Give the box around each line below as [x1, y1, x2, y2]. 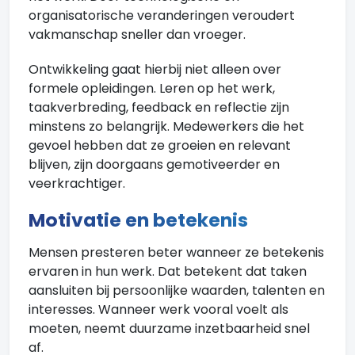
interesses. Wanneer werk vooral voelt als [29, 300, 288, 319]
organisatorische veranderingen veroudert [29, 6, 295, 25]
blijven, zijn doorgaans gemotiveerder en [29, 155, 280, 174]
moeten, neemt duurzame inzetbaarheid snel [29, 319, 310, 338]
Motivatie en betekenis [29, 207, 248, 233]
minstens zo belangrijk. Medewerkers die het [29, 117, 304, 136]
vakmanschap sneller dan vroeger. [29, 25, 246, 44]
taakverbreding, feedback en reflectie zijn [29, 98, 289, 116]
